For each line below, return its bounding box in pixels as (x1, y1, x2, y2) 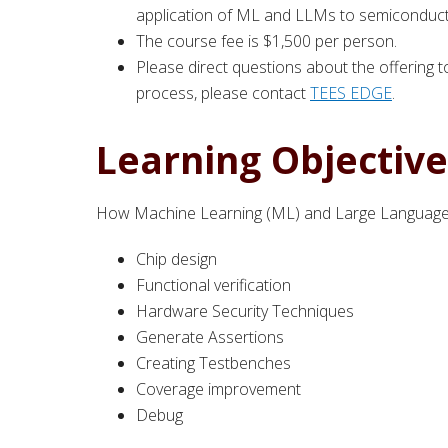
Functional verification (136, 273, 291, 296)
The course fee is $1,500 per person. (136, 29, 397, 52)
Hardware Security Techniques (136, 299, 354, 322)
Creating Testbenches (136, 351, 291, 374)
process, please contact (136, 81, 310, 104)
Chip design (136, 247, 217, 270)
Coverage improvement (136, 377, 301, 400)
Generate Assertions (136, 325, 284, 348)
